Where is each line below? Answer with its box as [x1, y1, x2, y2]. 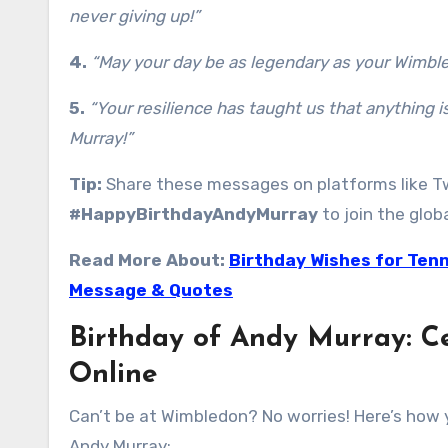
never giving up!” [69, 6, 200, 26]
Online [69, 361, 158, 389]
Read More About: [69, 250, 229, 270]
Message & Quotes [69, 280, 233, 300]
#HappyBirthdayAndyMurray [69, 204, 318, 224]
